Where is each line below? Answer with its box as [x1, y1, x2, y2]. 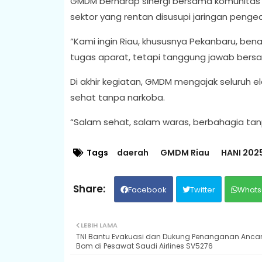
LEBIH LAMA [80, 220, 118, 230]
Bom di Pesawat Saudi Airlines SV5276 [75, 240, 213, 251]
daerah [116, 146, 149, 158]
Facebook [127, 184, 167, 195]
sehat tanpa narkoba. [70, 91, 167, 104]
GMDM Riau [160, 146, 209, 158]
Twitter [189, 184, 215, 195]
